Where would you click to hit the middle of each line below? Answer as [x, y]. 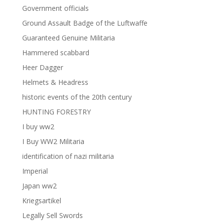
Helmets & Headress [55, 82]
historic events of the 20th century [77, 97]
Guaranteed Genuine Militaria [68, 37]
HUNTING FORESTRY [56, 111]
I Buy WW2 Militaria [53, 141]
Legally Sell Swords [52, 215]
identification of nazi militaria [68, 156]
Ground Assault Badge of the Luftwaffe [85, 23]
